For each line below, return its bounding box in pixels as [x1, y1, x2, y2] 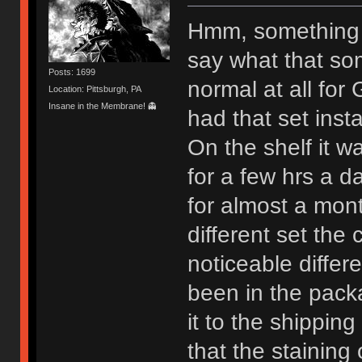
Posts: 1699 [48, 66, 96, 77]
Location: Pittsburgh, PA [48, 83, 142, 94]
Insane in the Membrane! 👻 [48, 101, 158, 112]
